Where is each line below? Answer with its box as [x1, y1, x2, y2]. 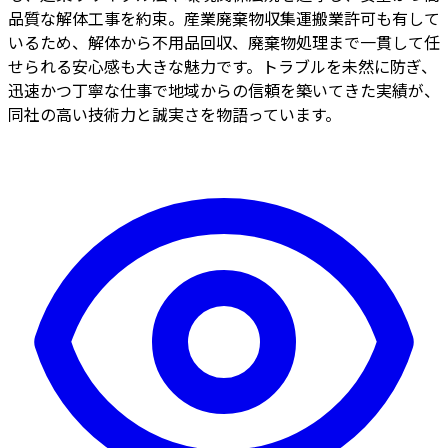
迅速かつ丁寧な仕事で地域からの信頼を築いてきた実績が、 [8, 78, 440, 102]
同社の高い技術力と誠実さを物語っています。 [8, 102, 341, 126]
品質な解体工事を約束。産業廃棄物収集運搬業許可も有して [8, 6, 440, 30]
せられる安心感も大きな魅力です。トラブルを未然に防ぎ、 [8, 54, 437, 78]
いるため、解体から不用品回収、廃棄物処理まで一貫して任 [8, 30, 440, 54]
